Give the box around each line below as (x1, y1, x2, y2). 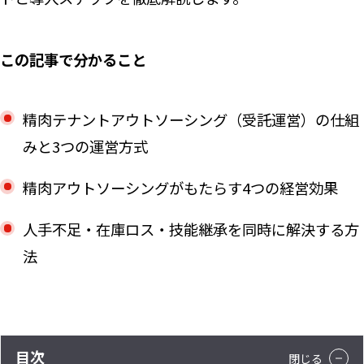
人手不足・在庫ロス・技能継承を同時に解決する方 (22, 219, 359, 240)
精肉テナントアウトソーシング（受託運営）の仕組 (22, 108, 359, 130)
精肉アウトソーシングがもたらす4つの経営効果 (22, 177, 338, 198)
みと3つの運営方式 (22, 135, 148, 157)
